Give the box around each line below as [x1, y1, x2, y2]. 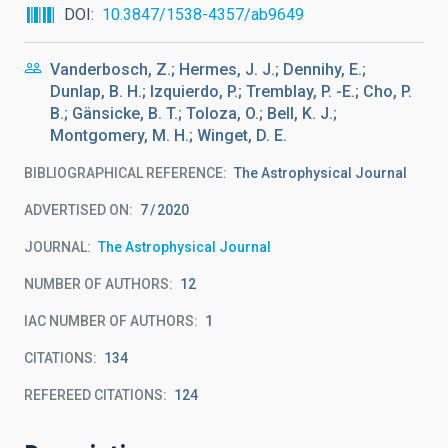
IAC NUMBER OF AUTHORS [24, 313, 194, 329]
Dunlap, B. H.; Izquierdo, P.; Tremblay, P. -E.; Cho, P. [50, 82, 412, 101]
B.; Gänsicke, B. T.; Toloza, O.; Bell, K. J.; [50, 104, 337, 123]
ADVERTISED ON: [24, 202, 133, 218]
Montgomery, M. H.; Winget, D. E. [50, 126, 287, 145]
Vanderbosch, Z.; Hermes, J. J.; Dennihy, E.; [50, 60, 366, 79]
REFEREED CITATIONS [24, 387, 163, 403]
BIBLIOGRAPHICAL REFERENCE [24, 165, 223, 181]
